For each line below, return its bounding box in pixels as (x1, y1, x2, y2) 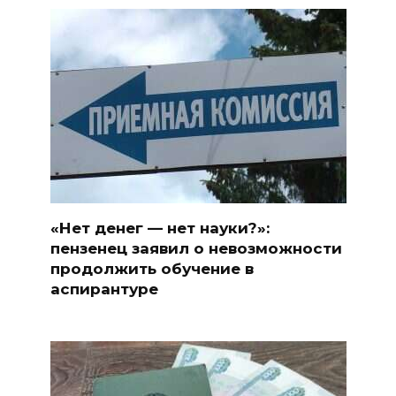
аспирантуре (49, 279, 158, 298)
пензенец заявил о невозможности (49, 239, 342, 257)
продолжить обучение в (49, 259, 254, 278)
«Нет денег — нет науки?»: (49, 218, 270, 237)
